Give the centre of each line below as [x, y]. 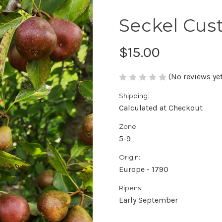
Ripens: [131, 188]
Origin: [130, 157]
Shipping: [134, 96]
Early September [148, 200]
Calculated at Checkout [161, 108]
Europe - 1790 [144, 169]
